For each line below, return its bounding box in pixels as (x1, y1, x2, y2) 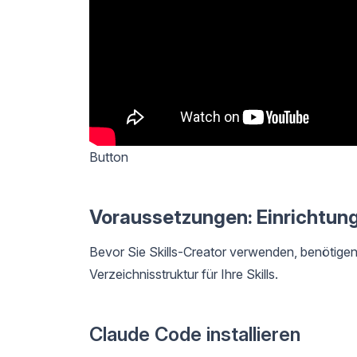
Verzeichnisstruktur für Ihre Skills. (89, 266, 278, 283)
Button (89, 149, 128, 166)
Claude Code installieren (89, 323, 300, 347)
